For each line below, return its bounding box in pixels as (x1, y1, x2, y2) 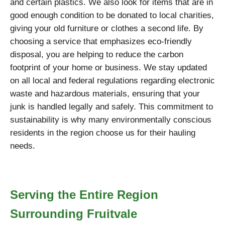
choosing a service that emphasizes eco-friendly (10, 37, 192, 46)
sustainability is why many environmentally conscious (10, 115, 211, 125)
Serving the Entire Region (10, 188, 158, 201)
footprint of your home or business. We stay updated (10, 63, 207, 72)
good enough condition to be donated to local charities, (10, 11, 214, 20)
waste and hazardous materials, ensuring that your (10, 89, 200, 98)
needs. (10, 141, 35, 151)
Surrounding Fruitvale (10, 207, 137, 220)
